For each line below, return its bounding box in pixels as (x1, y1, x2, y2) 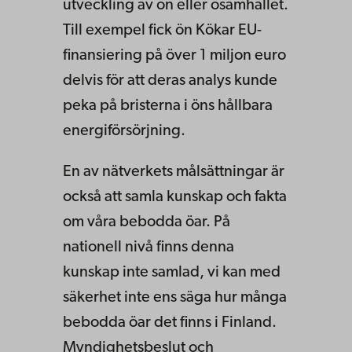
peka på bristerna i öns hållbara (63, 98, 273, 115)
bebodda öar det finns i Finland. (63, 315, 277, 332)
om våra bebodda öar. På (63, 214, 230, 231)
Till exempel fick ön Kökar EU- (63, 23, 262, 39)
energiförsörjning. (63, 123, 189, 140)
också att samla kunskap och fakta (63, 189, 287, 206)
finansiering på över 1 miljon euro (63, 48, 286, 64)
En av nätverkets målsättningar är (63, 164, 284, 181)
